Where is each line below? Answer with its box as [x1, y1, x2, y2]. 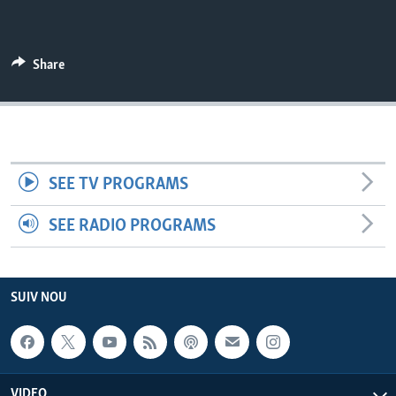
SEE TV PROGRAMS [48, 175, 188, 194]
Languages [30, 26, 100, 43]
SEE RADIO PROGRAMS [48, 217, 216, 235]
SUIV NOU [11, 290, 67, 305]
